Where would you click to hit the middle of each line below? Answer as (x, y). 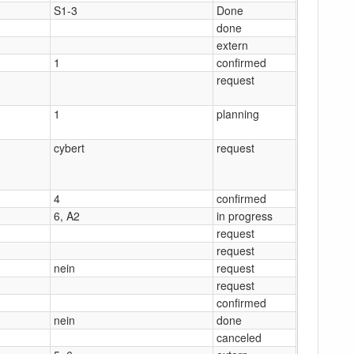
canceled (239, 337)
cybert (69, 147)
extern (232, 45)
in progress (245, 215)
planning (238, 113)
